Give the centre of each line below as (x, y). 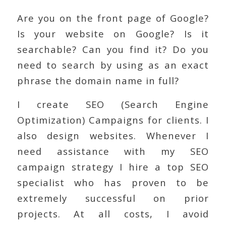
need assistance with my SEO (113, 151)
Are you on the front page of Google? (113, 18)
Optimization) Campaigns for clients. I (113, 120)
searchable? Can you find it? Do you (113, 49)
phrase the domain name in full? (98, 81)
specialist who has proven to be (113, 183)
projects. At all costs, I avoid (113, 214)
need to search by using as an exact (113, 65)
